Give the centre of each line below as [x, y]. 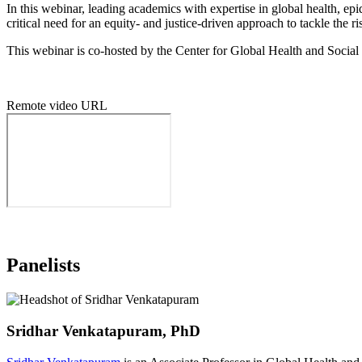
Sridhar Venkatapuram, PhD [103, 330]
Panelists [43, 265]
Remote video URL [57, 106]
